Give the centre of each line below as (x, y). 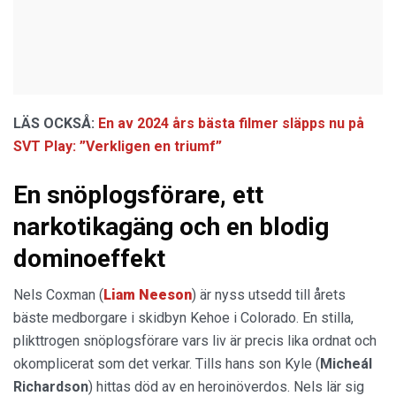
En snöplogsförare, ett (138, 194)
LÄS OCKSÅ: (56, 123)
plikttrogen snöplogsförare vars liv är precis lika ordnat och (195, 340)
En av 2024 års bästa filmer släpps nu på (231, 123)
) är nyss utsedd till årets (269, 294)
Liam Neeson (148, 294)
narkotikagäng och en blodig (171, 226)
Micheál (346, 363)
